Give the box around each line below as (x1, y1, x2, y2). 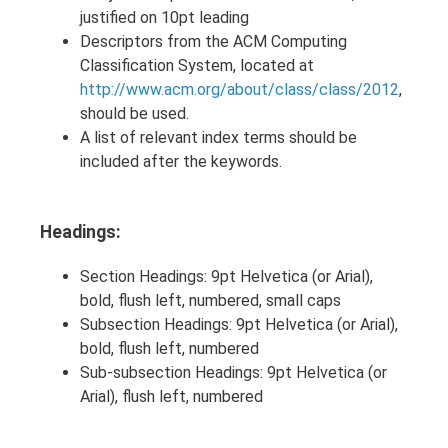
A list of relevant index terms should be (80, 127, 357, 147)
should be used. (80, 103, 189, 123)
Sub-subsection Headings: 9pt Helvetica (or (80, 362, 387, 382)
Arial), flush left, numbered (80, 386, 263, 406)
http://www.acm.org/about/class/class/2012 (80, 79, 399, 99)
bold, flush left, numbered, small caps (80, 290, 341, 310)
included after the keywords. (80, 151, 282, 171)
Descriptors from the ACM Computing (80, 31, 347, 51)
